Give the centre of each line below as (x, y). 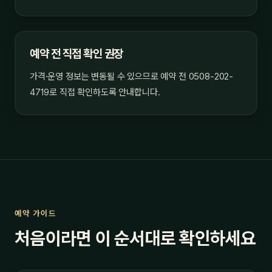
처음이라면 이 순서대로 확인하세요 (135, 238)
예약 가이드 (36, 213)
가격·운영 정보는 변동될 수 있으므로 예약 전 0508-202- (132, 76)
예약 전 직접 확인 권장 (76, 54)
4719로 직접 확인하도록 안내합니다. (95, 92)
